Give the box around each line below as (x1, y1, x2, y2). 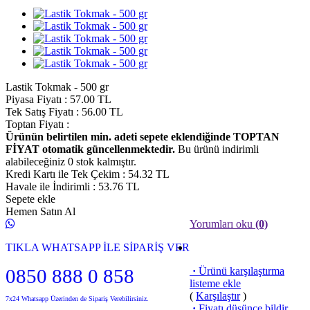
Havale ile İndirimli (6, 181, 90, 192)
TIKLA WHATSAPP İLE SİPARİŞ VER (6, 241, 190, 253)
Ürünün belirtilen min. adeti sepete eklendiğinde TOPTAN (6, 131, 280, 143)
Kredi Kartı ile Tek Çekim (6, 168, 120, 180)
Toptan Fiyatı (6, 118, 64, 130)
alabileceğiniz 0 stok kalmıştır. (6, 156, 136, 167)
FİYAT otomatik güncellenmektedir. (6, 143, 175, 155)
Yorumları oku (190, 218, 255, 230)
